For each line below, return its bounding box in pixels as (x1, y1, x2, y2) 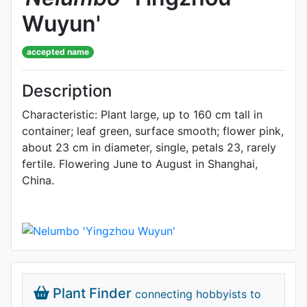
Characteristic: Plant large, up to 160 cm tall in (22, 108, 262, 121)
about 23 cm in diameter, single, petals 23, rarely (22, 140, 276, 154)
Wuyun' (22, 10, 101, 37)
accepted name (27, 47, 90, 57)
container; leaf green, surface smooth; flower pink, (22, 124, 284, 138)
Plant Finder (49, 284, 135, 302)
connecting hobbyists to (134, 286, 261, 301)
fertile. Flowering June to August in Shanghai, (22, 157, 258, 171)
